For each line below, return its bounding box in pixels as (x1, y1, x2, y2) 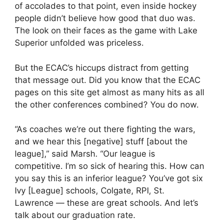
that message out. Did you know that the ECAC (15, 75, 200, 85)
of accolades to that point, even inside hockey (15, 1, 196, 11)
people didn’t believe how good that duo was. (15, 13, 195, 23)
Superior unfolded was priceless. (15, 38, 144, 48)
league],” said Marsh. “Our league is (15, 149, 155, 159)
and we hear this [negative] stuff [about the (15, 137, 188, 146)
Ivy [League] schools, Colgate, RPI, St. (15, 186, 165, 195)
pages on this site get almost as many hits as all (15, 87, 204, 97)
